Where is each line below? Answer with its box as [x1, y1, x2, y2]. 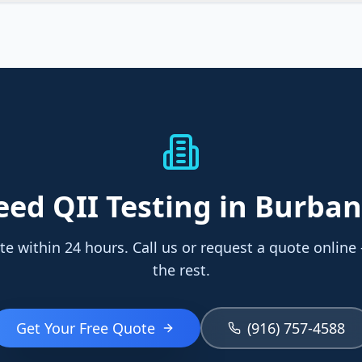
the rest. [152, 260, 210, 280]
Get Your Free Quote [15, 318, 155, 338]
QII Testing [52, 187, 212, 226]
